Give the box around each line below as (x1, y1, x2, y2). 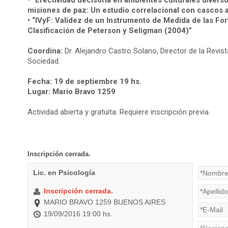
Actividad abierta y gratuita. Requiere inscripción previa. (27, 107, 212, 117)
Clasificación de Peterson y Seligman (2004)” (27, 26, 192, 35)
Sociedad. (27, 56, 60, 66)
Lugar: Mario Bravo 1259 (27, 87, 116, 96)
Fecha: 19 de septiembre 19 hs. (27, 77, 141, 86)
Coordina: (27, 46, 63, 55)
